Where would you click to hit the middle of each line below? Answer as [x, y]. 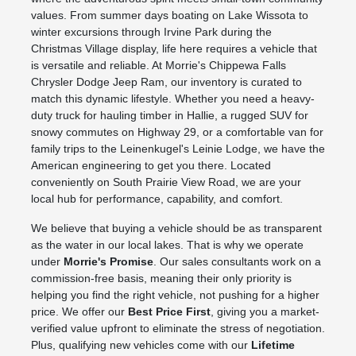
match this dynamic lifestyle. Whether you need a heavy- [172, 99]
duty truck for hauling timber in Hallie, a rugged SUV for [169, 116]
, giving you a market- [265, 312]
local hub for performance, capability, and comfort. [157, 199]
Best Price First [169, 312]
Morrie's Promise [108, 262]
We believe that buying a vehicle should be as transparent [176, 228]
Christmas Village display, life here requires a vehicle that [174, 49]
